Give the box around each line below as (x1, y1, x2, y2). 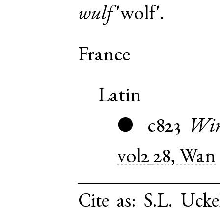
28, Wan (153, 147, 217, 168)
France (78, 45, 131, 66)
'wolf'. (112, 4, 165, 26)
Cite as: (78, 193, 144, 213)
